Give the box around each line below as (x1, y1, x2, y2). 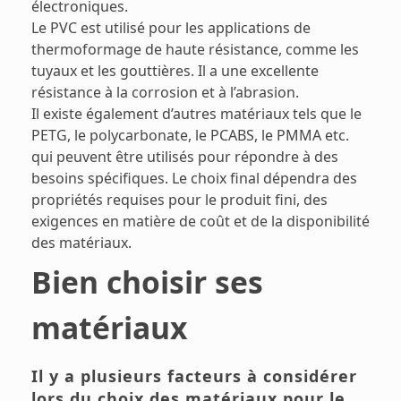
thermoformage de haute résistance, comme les (31, 38, 359, 59)
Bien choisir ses (31, 260, 263, 303)
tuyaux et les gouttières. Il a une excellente (31, 60, 319, 81)
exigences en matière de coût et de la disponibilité (31, 210, 370, 231)
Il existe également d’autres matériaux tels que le (31, 103, 362, 124)
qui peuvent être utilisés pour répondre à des (31, 146, 338, 166)
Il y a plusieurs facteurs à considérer (31, 365, 357, 388)
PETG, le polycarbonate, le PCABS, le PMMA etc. (31, 124, 349, 145)
